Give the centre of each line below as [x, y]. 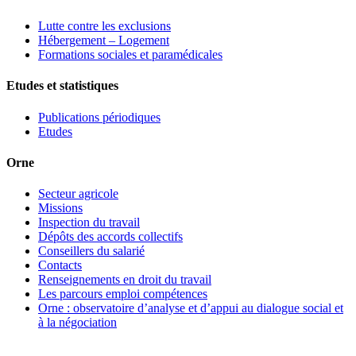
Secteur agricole [78, 194]
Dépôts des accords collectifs [110, 237]
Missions [60, 208]
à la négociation [77, 323]
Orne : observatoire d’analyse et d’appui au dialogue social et [191, 308]
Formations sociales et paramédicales [130, 55]
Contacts [60, 265]
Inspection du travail [89, 222]
